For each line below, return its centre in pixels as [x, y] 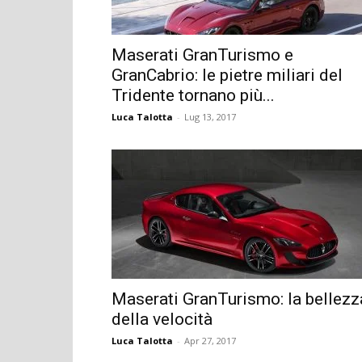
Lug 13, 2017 [210, 116]
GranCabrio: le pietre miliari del [227, 75]
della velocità [162, 319]
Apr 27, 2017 [210, 340]
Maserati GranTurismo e [202, 55]
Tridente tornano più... [193, 95]
